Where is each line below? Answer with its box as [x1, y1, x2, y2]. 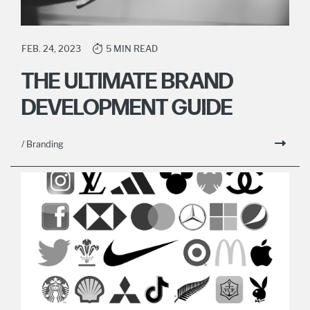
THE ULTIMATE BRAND [21, 68, 233, 95]
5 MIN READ [106, 43, 158, 54]
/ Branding [21, 138, 64, 149]
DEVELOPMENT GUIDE [21, 94, 232, 122]
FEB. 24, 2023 [21, 43, 81, 54]
